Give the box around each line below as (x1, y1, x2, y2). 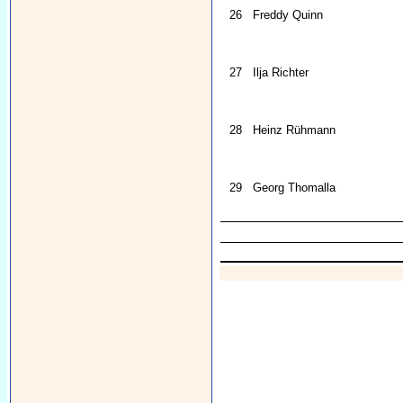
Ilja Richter (253, 66, 309, 80)
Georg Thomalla (253, 181, 336, 195)
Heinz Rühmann (253, 123, 336, 138)
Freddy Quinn (253, 8, 324, 22)
